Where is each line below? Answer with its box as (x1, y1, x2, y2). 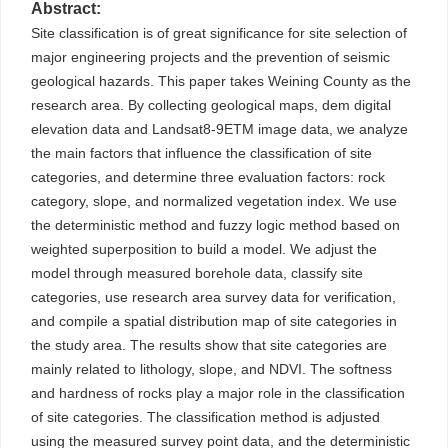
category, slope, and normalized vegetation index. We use (31, 193, 397, 209)
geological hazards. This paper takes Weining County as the (31, 73, 411, 89)
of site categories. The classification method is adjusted (31, 409, 380, 425)
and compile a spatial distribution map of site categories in (31, 313, 397, 329)
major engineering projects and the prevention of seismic (31, 49, 390, 65)
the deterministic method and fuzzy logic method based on (31, 217, 400, 233)
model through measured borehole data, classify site (31, 265, 363, 281)
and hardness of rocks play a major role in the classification (31, 385, 405, 401)
